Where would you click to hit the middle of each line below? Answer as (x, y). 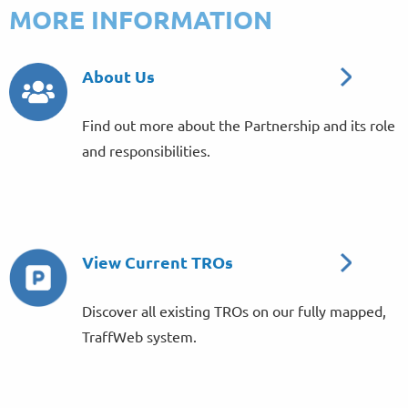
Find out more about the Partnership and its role (239, 125)
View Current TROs (158, 262)
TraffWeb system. (140, 336)
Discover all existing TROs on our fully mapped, (235, 311)
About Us (119, 76)
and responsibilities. (147, 150)
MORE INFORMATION (141, 19)
